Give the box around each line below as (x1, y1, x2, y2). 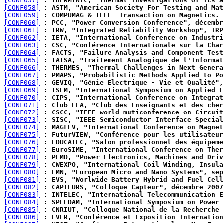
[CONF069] (4, 86, 40, 94)
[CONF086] (4, 213, 40, 221)
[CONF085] (4, 206, 40, 213)
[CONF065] (4, 56, 40, 64)
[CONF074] (4, 123, 40, 131)
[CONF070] (4, 94, 40, 101)
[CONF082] (4, 183, 40, 191)
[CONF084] (4, 198, 40, 206)
